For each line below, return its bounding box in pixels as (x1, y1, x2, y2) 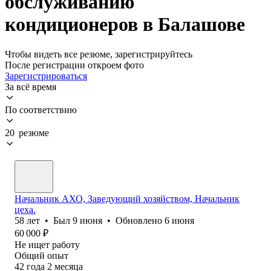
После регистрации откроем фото (5, 59, 144, 70)
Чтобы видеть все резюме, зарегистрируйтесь (5, 48, 192, 59)
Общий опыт (15, 250, 68, 261)
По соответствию (5, 104, 77, 115)
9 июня (73, 215, 102, 226)
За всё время (5, 81, 56, 92)
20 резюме (5, 127, 49, 138)
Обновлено (116, 215, 165, 226)
